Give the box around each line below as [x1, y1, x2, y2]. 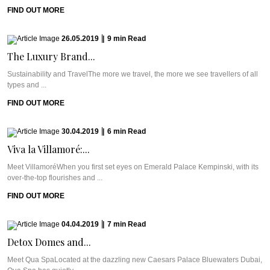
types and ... [7, 81, 46, 89]
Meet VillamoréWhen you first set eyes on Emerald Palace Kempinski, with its [7, 163, 259, 171]
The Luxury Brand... [7, 50, 95, 63]
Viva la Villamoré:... [7, 143, 90, 155]
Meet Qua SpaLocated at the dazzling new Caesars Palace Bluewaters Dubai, [7, 256, 262, 264]
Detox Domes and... [7, 236, 91, 248]
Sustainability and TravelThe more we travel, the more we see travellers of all [7, 70, 258, 78]
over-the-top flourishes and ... [7, 174, 102, 182]
